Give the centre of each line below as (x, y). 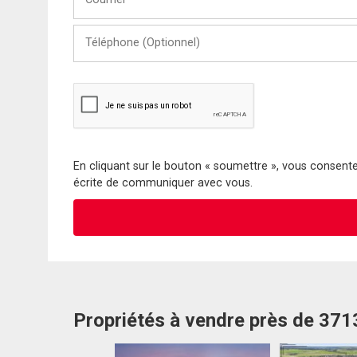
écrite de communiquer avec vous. (163, 182)
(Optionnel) (104, 46)
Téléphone (101, 31)
